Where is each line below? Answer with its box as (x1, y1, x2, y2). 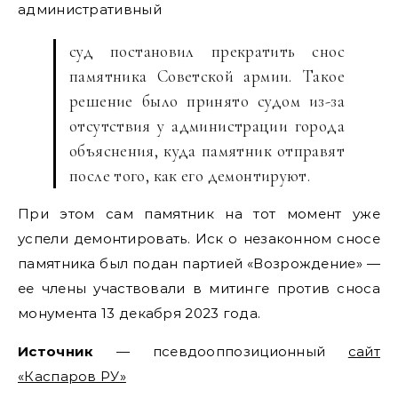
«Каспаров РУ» (18, 368, 126, 385)
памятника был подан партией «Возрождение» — (18, 255, 380, 272)
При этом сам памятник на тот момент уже (18, 205, 380, 222)
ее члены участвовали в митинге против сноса (18, 280, 380, 297)
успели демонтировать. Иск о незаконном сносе (18, 230, 380, 247)
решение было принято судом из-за (69, 91, 345, 111)
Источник (18, 343, 94, 360)
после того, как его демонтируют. (69, 165, 311, 186)
